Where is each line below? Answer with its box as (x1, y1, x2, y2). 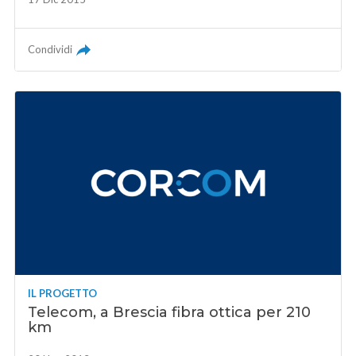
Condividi (28, 43, 73, 56)
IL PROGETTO (28, 286, 98, 300)
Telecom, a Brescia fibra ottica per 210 (28, 303, 311, 321)
